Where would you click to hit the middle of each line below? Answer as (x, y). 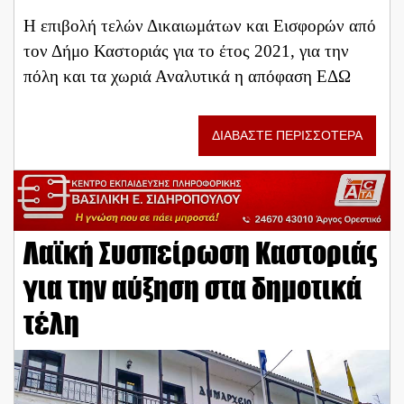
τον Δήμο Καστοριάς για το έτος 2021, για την (186, 50)
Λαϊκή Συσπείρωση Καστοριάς (200, 253)
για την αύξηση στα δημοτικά (193, 289)
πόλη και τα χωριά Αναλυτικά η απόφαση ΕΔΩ (187, 76)
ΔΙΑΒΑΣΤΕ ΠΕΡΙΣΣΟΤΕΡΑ (287, 136)
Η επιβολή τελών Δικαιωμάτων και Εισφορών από (200, 25)
